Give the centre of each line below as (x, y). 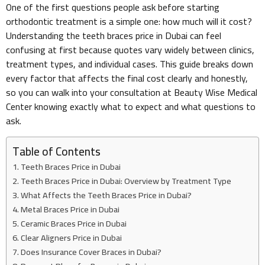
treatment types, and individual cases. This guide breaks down (130, 64)
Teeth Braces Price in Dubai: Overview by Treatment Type (126, 180)
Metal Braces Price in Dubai (70, 209)
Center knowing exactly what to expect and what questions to (131, 107)
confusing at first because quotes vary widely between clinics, (130, 50)
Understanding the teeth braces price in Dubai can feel (114, 36)
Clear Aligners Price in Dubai (71, 237)
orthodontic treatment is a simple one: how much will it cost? (129, 22)
